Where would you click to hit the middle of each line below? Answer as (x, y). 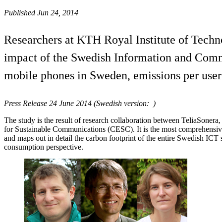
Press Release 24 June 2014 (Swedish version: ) (80, 103)
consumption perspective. (44, 147)
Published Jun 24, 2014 (41, 12)
